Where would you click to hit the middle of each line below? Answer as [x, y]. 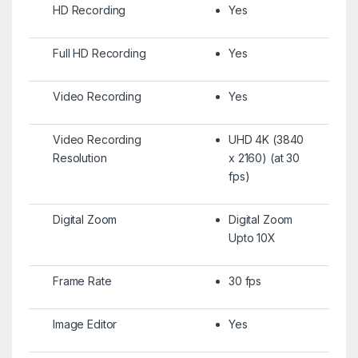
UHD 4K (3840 [266, 139]
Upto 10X [252, 237]
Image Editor [85, 324]
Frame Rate [82, 280]
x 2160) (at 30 [264, 157]
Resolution [80, 157]
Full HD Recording [99, 53]
